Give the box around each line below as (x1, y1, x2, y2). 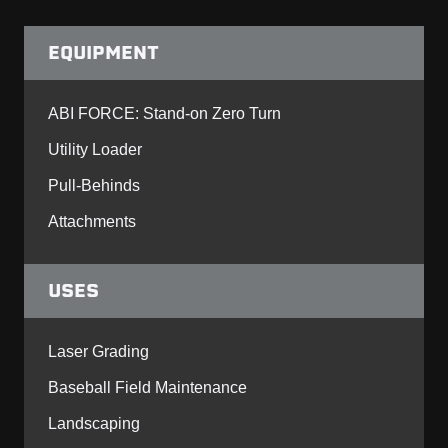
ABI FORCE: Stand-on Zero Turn (48, 104, 281, 122)
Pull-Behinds (48, 176, 140, 194)
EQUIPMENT (48, 39, 159, 65)
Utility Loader (48, 140, 142, 158)
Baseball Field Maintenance (48, 378, 247, 396)
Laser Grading (48, 342, 149, 360)
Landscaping (48, 414, 140, 432)
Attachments (48, 212, 136, 230)
